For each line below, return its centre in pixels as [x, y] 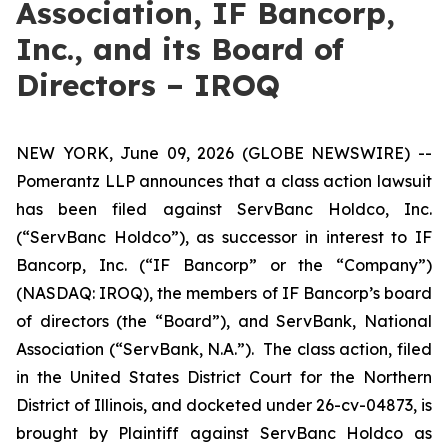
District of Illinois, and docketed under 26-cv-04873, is [224, 405]
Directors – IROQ [148, 85]
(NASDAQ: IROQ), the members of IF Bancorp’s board [224, 293]
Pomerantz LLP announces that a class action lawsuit [224, 181]
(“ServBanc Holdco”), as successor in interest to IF [224, 237]
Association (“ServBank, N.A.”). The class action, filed [224, 349]
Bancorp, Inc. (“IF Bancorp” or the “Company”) [224, 265]
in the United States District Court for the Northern [224, 377]
